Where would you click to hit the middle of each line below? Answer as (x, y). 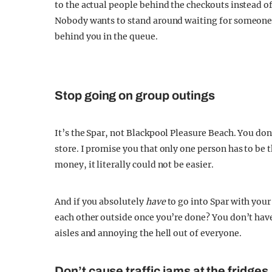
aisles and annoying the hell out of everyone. (148, 233)
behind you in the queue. (106, 36)
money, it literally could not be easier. (134, 165)
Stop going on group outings (135, 95)
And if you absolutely (100, 202)
